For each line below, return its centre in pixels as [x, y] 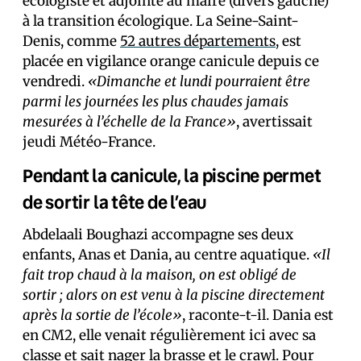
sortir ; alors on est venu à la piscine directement [174, 295]
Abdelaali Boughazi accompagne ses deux [158, 234]
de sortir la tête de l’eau [115, 202]
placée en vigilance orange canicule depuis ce [171, 61]
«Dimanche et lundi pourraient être [199, 81]
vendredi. [55, 81]
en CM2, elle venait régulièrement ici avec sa [169, 335]
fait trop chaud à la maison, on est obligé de [160, 275]
